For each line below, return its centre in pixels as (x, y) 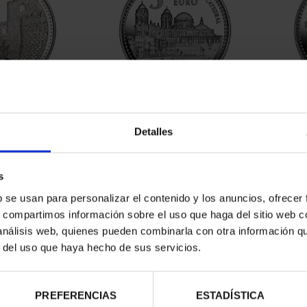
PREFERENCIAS (76, 295)
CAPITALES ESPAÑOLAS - (175, 107)
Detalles (153, 132)
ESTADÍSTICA (230, 295)
